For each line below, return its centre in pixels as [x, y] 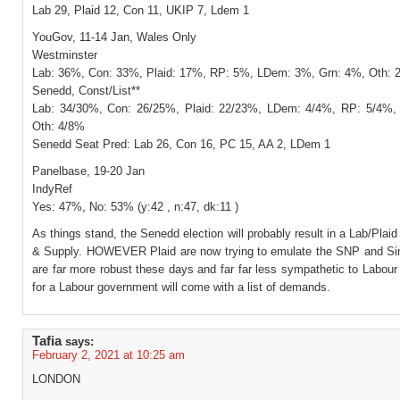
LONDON [56, 379]
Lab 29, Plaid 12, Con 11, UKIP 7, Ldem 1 [141, 10]
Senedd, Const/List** [86, 91]
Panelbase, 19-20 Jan [88, 171]
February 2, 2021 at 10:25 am [108, 355]
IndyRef [52, 189]
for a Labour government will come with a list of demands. [181, 287]
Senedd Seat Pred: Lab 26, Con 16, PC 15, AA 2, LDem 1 [181, 144]
